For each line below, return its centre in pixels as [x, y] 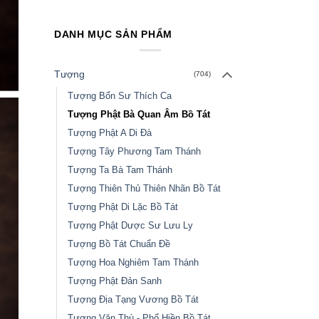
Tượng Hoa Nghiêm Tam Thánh [133, 262]
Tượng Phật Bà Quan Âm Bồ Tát [138, 114]
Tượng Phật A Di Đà [109, 132]
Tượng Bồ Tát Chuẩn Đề [119, 244]
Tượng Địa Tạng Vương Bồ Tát [133, 299]
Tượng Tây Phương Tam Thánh [134, 151]
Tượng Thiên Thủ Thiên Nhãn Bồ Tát [144, 188]
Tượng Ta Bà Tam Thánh [120, 169]
